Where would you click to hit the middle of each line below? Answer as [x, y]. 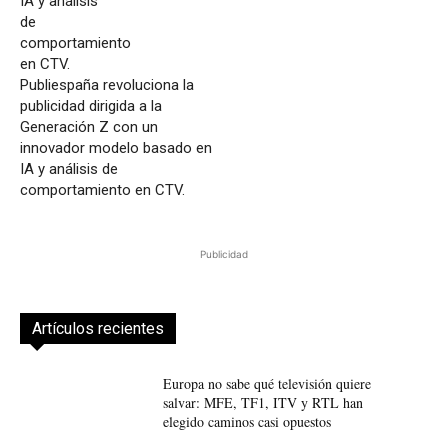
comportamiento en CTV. [102, 190]
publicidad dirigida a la [91, 106]
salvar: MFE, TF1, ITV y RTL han [262, 403]
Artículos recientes [98, 329]
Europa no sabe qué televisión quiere [266, 384]
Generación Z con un [89, 127]
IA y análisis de [69, 169]
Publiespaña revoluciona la [107, 85]
